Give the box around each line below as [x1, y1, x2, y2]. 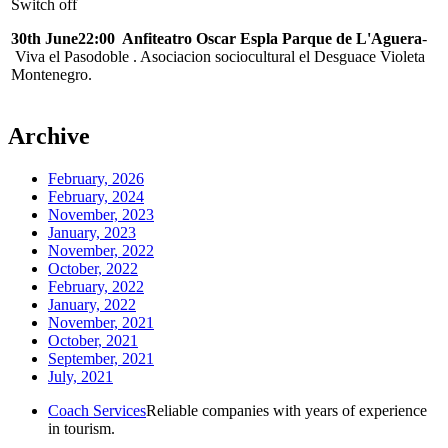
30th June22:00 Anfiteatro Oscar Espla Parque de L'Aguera [11, 29, 422, 47]
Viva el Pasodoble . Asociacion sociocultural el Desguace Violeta [11, 47, 425, 65]
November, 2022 [48, 241, 154, 259]
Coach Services [48, 401, 146, 419]
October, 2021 [48, 331, 138, 349]
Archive [8, 122, 90, 149]
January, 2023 [48, 223, 136, 241]
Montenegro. [11, 65, 92, 83]
